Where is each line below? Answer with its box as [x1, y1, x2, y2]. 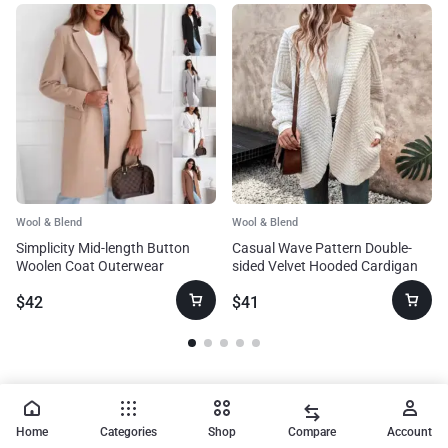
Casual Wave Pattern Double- [232, 240, 412, 256]
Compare [287, 425, 336, 439]
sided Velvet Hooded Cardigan [232, 258, 418, 274]
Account [387, 425, 432, 439]
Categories [99, 425, 157, 439]
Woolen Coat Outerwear [16, 258, 164, 274]
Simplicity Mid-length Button [16, 240, 190, 256]
